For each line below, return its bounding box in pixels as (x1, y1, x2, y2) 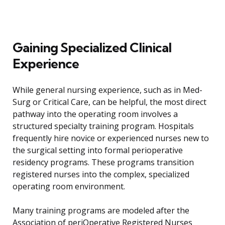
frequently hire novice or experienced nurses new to (13, 133, 209, 144)
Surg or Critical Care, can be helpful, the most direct (13, 96, 206, 108)
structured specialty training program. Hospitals (13, 121, 194, 132)
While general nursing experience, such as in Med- (13, 84, 202, 96)
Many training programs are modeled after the (13, 205, 189, 216)
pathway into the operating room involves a (13, 108, 178, 120)
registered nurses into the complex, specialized (13, 169, 189, 180)
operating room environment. (13, 181, 125, 192)
